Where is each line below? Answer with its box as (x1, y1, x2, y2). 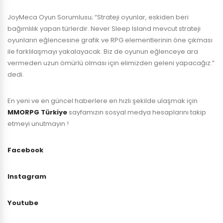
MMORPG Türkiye (7, 108, 67, 117)
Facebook (7, 145, 43, 155)
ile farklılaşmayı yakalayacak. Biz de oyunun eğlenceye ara (7, 47, 198, 57)
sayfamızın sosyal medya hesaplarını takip (67, 108, 206, 117)
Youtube (7, 198, 38, 208)
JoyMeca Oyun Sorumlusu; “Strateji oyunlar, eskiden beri (7, 12, 189, 22)
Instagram (7, 172, 46, 182)
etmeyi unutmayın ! (7, 119, 69, 129)
